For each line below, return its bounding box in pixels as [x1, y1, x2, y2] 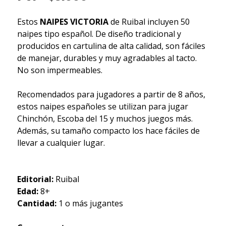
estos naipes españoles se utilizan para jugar [17, 100, 188, 112]
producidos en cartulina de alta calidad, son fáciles [17, 40, 205, 51]
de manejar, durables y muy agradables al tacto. [17, 52, 197, 64]
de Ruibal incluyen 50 [108, 16, 190, 27]
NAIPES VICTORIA [39, 16, 108, 27]
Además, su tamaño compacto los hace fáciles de [17, 125, 200, 136]
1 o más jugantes [58, 197, 123, 209]
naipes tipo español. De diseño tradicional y [17, 28, 181, 39]
